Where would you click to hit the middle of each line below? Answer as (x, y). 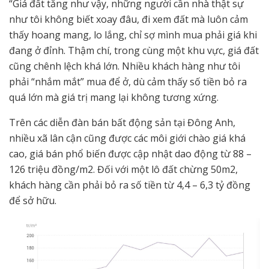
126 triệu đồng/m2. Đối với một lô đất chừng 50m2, (123, 170)
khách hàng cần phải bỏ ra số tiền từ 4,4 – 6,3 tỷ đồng (130, 185)
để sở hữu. (33, 201)
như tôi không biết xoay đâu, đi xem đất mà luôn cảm (128, 20)
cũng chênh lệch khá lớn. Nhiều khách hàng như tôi (125, 66)
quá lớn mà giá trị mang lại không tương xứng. (114, 98)
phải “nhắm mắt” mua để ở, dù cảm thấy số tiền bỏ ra (128, 82)
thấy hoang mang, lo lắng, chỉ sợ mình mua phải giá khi (133, 35)
